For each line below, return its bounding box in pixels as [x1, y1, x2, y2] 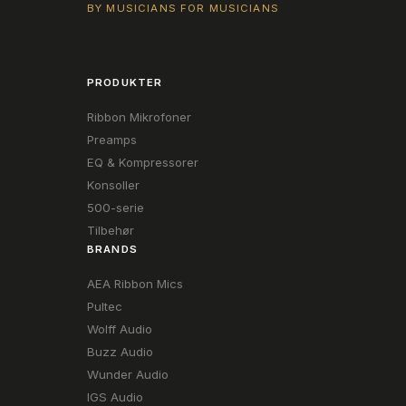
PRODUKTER [87, 76, 163, 89]
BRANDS [87, 243, 138, 256]
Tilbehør [87, 223, 134, 237]
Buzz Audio [87, 344, 153, 359]
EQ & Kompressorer [87, 155, 198, 169]
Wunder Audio [87, 367, 169, 382]
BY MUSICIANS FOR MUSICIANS [87, 2, 279, 14]
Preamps [87, 132, 137, 147]
